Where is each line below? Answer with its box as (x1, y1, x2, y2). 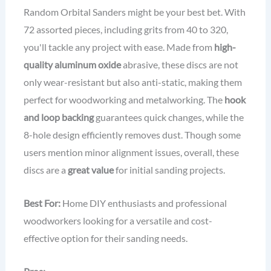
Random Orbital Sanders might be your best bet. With (23, 5, 246, 18)
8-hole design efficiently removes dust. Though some (23, 128, 241, 140)
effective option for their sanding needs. (23, 232, 188, 244)
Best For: (23, 197, 60, 209)
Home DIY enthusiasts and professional (60, 197, 227, 209)
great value (67, 163, 114, 175)
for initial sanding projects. (113, 163, 225, 175)
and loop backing (23, 111, 94, 123)
